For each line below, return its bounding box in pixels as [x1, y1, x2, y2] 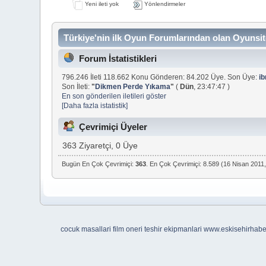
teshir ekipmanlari [144, 224, 202, 233]
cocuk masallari [60, 224, 111, 233]
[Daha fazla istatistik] [62, 101, 128, 110]
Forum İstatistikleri [79, 53, 157, 64]
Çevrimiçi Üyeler [79, 122, 148, 132]
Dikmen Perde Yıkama [95, 82, 171, 91]
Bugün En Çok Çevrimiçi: [61, 160, 135, 168]
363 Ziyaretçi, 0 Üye [62, 141, 138, 151]
